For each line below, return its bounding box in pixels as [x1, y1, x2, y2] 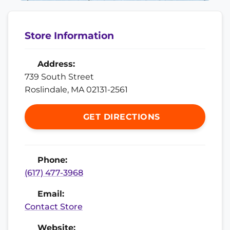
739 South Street [25, 71, 94, 82]
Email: [35, 188, 64, 199]
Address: [35, 59, 75, 69]
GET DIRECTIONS [80, 111, 160, 122]
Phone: [35, 155, 67, 165]
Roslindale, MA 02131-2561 [25, 84, 128, 94]
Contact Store [25, 201, 83, 212]
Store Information [25, 29, 114, 42]
